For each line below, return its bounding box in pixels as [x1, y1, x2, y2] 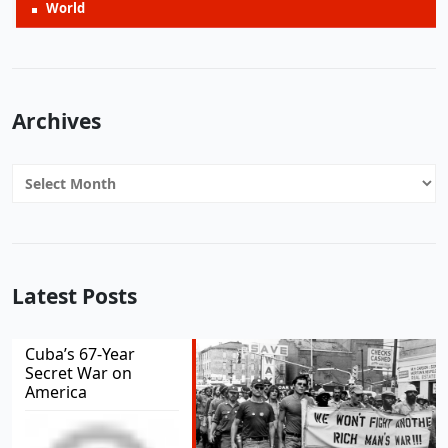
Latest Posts [12, 281, 137, 310]
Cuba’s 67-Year [25, 342, 135, 365]
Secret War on [25, 361, 132, 384]
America [25, 380, 87, 403]
